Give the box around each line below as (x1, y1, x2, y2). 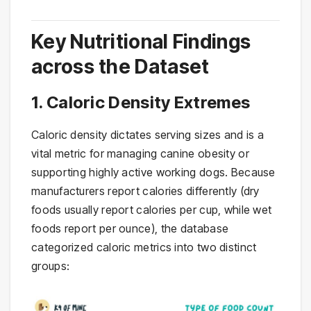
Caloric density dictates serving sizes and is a (31, 128, 264, 142)
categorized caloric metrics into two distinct (31, 240, 257, 255)
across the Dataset (31, 55, 210, 79)
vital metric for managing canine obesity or (31, 146, 249, 161)
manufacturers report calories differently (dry (31, 184, 260, 199)
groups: (31, 259, 70, 274)
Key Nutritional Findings (31, 30, 251, 54)
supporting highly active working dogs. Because (31, 165, 276, 180)
